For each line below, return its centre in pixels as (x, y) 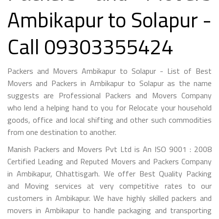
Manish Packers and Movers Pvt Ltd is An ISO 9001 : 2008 (109, 149)
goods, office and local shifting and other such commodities (109, 120)
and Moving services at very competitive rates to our (109, 186)
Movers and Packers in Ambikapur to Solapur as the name (109, 83)
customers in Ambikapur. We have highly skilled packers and (109, 198)
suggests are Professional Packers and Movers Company (109, 95)
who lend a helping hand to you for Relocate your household (109, 107)
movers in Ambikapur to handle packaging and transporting (109, 210)
